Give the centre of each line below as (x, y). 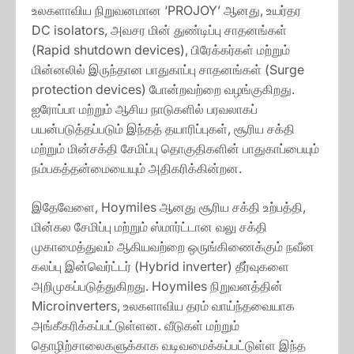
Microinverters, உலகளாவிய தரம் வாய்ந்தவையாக (163, 306)
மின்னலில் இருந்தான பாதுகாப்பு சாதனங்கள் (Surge (168, 70)
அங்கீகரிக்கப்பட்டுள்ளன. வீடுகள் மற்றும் (136, 326)
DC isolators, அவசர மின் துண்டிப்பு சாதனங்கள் (159, 30)
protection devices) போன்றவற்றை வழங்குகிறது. (163, 90)
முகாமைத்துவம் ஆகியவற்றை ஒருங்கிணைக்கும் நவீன (173, 247)
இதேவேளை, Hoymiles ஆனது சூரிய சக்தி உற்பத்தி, (169, 207)
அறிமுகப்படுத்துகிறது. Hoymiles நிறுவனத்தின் (157, 286)
